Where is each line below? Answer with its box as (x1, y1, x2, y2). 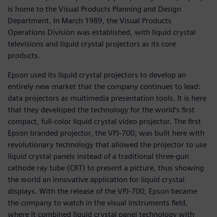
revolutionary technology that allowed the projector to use (8, 139, 207, 149)
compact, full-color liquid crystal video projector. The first (8, 116, 201, 126)
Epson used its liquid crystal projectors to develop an (8, 70, 186, 79)
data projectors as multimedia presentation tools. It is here (8, 93, 206, 103)
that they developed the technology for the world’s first (8, 105, 195, 114)
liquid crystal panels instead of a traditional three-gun (8, 151, 189, 161)
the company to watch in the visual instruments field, (8, 198, 188, 207)
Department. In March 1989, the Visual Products (8, 15, 171, 25)
